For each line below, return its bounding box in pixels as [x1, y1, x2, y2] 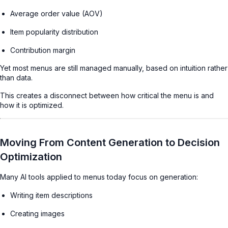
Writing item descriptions [10, 190, 93, 199]
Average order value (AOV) [10, 9, 103, 18]
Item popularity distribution [10, 27, 98, 36]
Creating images [10, 209, 65, 218]
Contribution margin [10, 45, 75, 54]
